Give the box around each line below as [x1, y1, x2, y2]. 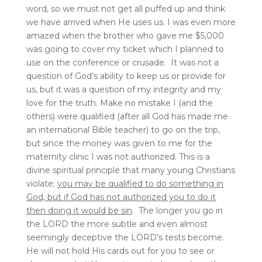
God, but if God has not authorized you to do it [26, 191, 216, 202]
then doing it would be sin [26, 205, 132, 216]
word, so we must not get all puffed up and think [26, 3, 225, 14]
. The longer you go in [132, 205, 223, 216]
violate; [26, 178, 57, 189]
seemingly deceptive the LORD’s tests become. [26, 232, 224, 243]
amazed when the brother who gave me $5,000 [26, 30, 224, 41]
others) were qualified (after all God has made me [26, 111, 228, 122]
